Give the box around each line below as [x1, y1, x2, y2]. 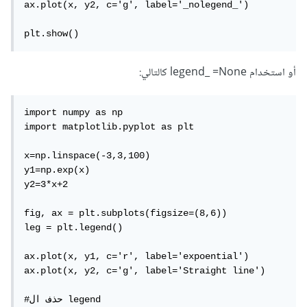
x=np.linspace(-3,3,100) [27, 150, 153, 162]
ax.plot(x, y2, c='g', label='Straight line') [27, 265, 268, 277]
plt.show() [27, 28, 82, 40]
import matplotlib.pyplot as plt [27, 121, 197, 133]
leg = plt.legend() [27, 222, 125, 234]
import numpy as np [27, 107, 125, 119]
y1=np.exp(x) [27, 164, 93, 176]
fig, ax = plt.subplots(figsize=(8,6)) [27, 208, 230, 219]
